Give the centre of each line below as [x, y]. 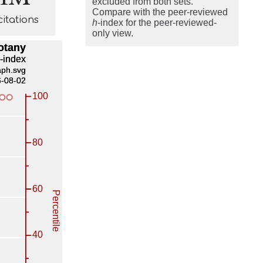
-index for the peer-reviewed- [157, 23]
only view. [113, 33]
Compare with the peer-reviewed [160, 12]
